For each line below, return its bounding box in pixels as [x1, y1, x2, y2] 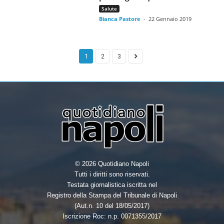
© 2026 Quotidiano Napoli [75, 160, 149, 167]
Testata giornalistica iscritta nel [67, 181, 157, 188]
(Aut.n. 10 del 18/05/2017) [74, 202, 149, 209]
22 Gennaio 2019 [148, 15, 192, 22]
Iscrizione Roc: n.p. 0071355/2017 [62, 212, 161, 220]
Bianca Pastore [99, 15, 141, 22]
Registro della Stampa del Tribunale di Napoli [47, 191, 177, 199]
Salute [101, 5, 117, 12]
